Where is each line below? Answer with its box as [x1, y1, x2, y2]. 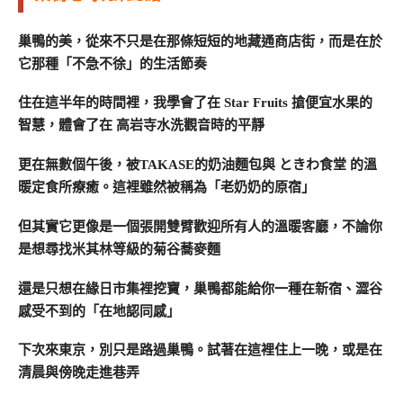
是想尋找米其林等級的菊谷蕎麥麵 [18, 241, 220, 256]
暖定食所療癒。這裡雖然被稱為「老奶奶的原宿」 [18, 180, 315, 195]
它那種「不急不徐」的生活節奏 [18, 56, 207, 71]
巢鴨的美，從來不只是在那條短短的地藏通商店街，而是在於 [18, 33, 382, 49]
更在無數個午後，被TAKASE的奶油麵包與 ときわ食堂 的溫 [18, 157, 377, 173]
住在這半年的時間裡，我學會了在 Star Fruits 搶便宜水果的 [18, 95, 372, 111]
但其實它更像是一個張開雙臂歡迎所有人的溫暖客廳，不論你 [18, 219, 382, 234]
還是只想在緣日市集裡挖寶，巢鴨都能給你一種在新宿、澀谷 [18, 281, 382, 296]
